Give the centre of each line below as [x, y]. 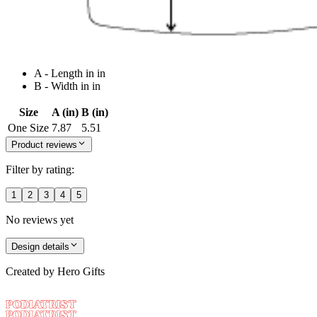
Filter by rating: [40, 170]
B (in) [95, 112]
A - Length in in [70, 73]
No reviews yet [40, 220]
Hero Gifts [81, 271]
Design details [40, 246]
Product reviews [44, 145]
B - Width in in [67, 86]
